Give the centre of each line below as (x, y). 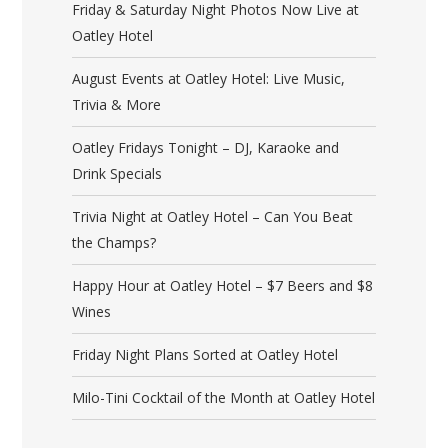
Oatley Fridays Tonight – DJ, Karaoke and (206, 148)
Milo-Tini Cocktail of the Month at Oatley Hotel (224, 398)
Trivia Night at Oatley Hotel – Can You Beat (213, 217)
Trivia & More (117, 105)
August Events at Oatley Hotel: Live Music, (209, 79)
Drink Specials (117, 174)
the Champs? (114, 243)
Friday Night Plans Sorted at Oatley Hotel (205, 355)
